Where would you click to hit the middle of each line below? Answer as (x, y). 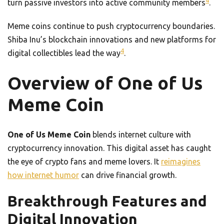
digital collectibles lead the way (64, 53)
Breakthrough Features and (107, 201)
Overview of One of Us (105, 83)
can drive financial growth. (128, 175)
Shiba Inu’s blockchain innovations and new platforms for (112, 40)
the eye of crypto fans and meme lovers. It (84, 162)
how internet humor (43, 175)
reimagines (181, 162)
